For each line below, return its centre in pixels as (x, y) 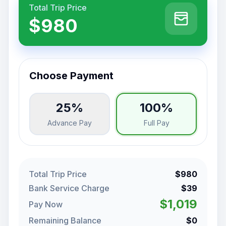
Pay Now (46, 204)
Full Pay (156, 123)
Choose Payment (71, 76)
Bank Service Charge (69, 188)
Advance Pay (70, 123)
